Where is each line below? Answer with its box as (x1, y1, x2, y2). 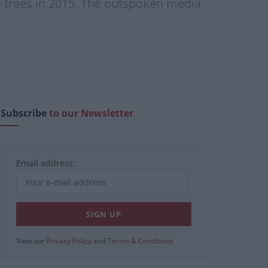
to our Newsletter (49, 106, 133, 120)
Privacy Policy (47, 236, 92, 246)
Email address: (16, 157, 75, 169)
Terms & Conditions (108, 236, 173, 246)
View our (16, 236, 47, 246)
